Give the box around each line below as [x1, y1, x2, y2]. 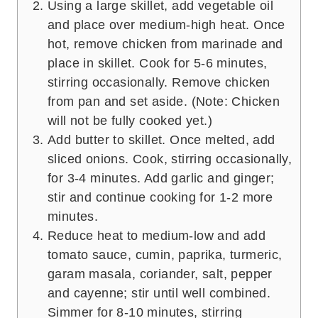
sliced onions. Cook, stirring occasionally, [48, 151, 292, 166]
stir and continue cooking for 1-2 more [48, 190, 273, 204]
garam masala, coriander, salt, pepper [48, 266, 273, 281]
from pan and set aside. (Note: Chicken [48, 94, 280, 109]
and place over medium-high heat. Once [48, 17, 285, 32]
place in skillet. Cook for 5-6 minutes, [48, 55, 268, 70]
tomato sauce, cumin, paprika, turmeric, [48, 247, 283, 262]
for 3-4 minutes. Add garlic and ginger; [48, 170, 275, 185]
